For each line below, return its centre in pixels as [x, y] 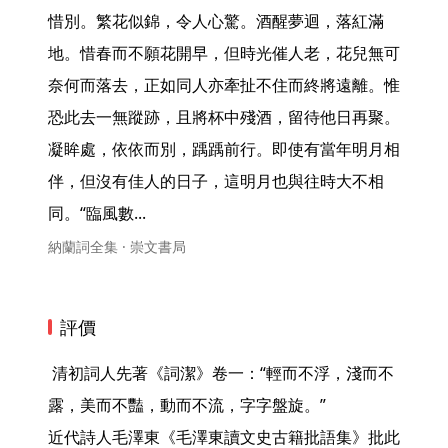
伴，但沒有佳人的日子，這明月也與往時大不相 [216, 181]
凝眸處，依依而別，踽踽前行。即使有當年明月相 [224, 149]
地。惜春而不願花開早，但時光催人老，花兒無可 [224, 53]
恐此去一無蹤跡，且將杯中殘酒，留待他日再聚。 [224, 117]
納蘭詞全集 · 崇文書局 [117, 246]
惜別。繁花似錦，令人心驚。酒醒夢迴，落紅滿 [216, 21]
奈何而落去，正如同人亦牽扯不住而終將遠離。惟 [224, 85]
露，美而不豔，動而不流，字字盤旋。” [187, 405]
